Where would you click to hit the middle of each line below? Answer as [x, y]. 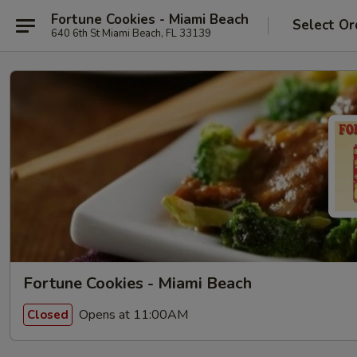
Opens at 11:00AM [132, 314]
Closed [48, 314]
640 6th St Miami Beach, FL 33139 [131, 33]
